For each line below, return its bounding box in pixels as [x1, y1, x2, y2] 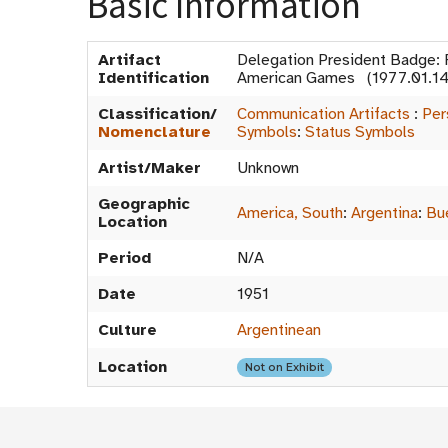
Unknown [237, 158, 299, 178]
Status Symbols [305, 122, 415, 142]
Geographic [98, 194, 190, 214]
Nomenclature [98, 122, 211, 142]
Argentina [351, 203, 418, 223]
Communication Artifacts [237, 104, 410, 124]
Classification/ [98, 104, 217, 124]
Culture [98, 320, 157, 340]
